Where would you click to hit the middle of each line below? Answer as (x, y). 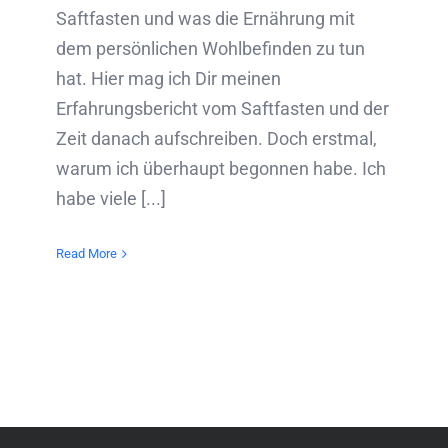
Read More (86, 253)
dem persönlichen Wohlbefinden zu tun (210, 48)
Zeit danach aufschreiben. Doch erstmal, (216, 138)
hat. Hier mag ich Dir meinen (168, 78)
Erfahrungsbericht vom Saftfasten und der (222, 108)
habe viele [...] (111, 198)
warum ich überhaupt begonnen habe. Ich (221, 168)
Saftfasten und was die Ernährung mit (205, 18)
